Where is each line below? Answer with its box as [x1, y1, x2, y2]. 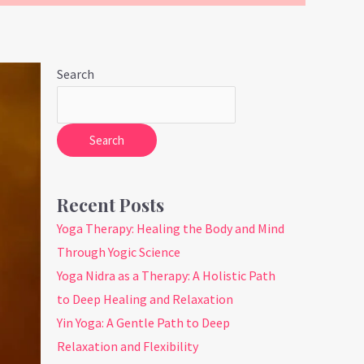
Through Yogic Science [57, 244, 181, 261]
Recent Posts [57, 193, 165, 218]
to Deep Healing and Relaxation [57, 291, 234, 308]
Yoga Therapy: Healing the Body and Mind [57, 220, 285, 237]
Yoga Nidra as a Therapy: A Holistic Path [57, 267, 276, 284]
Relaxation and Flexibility [57, 338, 199, 355]
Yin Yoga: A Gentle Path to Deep [57, 314, 231, 331]
